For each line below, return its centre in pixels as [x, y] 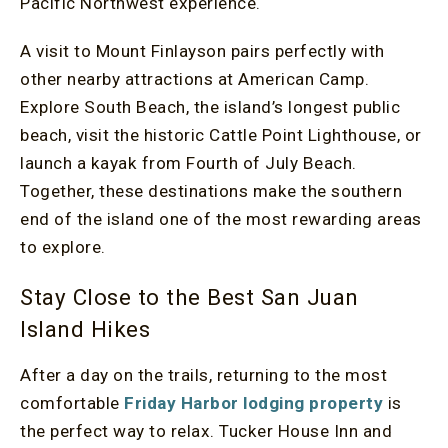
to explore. [63, 247]
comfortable [72, 403]
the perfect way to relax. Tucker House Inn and [206, 431]
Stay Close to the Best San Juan [189, 297]
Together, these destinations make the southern [211, 191]
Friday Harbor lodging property [253, 403]
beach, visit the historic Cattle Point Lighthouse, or [221, 135]
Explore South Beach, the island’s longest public [210, 107]
